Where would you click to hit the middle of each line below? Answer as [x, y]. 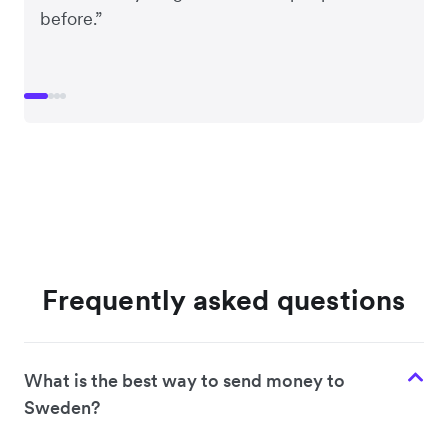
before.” [71, 19]
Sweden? [62, 408]
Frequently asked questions [224, 300]
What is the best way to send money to [184, 381]
